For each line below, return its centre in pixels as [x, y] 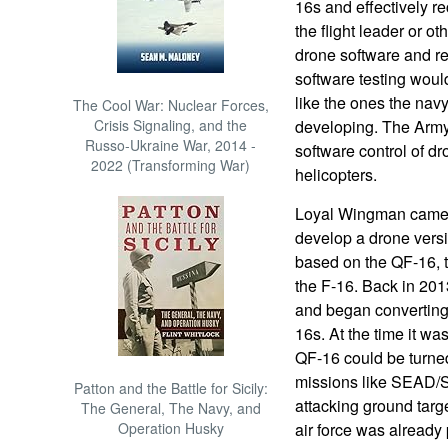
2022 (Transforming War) [171, 165]
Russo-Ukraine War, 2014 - [171, 145]
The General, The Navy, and [170, 408]
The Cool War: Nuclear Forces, [170, 105]
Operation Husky [170, 428]
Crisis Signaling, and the [171, 125]
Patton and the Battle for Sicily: [170, 388]
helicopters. [335, 174]
